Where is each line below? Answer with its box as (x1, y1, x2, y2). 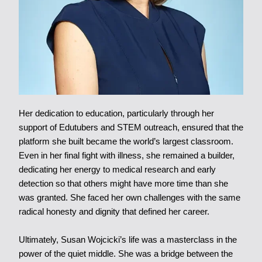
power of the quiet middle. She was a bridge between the (18, 249, 233, 259)
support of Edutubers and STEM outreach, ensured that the (18, 122, 243, 133)
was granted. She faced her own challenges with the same (18, 192, 240, 203)
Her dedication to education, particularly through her (18, 108, 214, 119)
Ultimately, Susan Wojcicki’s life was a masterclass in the (18, 235, 237, 245)
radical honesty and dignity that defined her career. (18, 206, 209, 217)
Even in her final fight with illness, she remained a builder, (18, 150, 235, 161)
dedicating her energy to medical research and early (18, 164, 216, 175)
